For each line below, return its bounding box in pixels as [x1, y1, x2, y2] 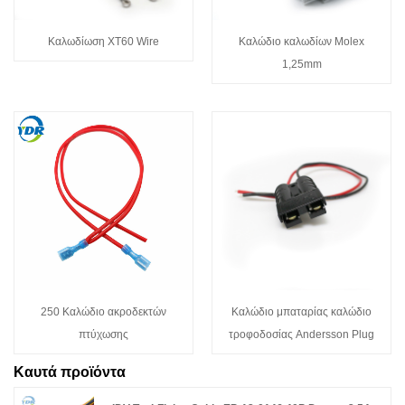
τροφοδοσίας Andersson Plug [229, 327, 374, 341]
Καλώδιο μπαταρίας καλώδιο [231, 305, 372, 318]
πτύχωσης [79, 327, 128, 341]
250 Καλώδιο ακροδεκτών [41, 305, 166, 318]
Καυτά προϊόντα [14, 364, 126, 381]
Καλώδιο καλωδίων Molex [239, 34, 364, 48]
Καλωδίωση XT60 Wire [48, 34, 159, 48]
